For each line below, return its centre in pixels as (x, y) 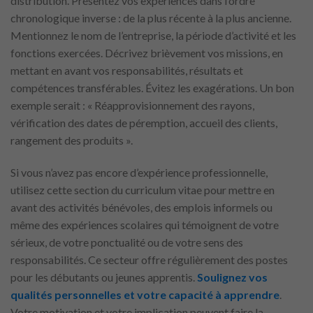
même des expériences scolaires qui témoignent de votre (145, 224)
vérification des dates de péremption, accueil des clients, (144, 123)
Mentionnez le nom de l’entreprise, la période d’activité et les (153, 36)
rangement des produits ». (72, 140)
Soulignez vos (232, 277)
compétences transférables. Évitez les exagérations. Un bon (152, 88)
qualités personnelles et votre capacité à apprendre (145, 294)
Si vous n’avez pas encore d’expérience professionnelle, (139, 172)
